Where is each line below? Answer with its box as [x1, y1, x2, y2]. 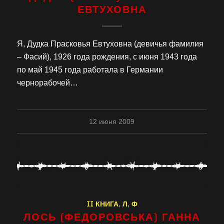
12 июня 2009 [89, 117, 135, 126]
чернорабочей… [16, 78, 78, 87]
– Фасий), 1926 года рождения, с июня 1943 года [16, 52, 197, 61]
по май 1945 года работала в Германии [16, 65, 163, 74]
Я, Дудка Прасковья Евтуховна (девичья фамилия [16, 39, 203, 48]
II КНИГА [86, 199, 118, 208]
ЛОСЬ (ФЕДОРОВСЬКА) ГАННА [23, 210, 200, 223]
